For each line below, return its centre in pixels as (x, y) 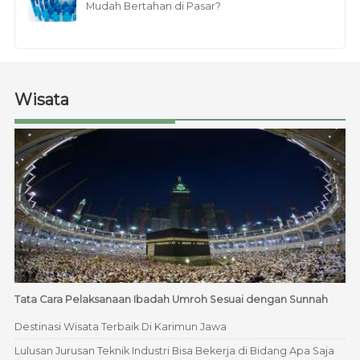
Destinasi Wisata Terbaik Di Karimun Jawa (120, 327)
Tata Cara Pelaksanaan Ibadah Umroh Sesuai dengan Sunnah (171, 300)
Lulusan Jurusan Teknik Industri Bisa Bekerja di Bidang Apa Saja (174, 351)
